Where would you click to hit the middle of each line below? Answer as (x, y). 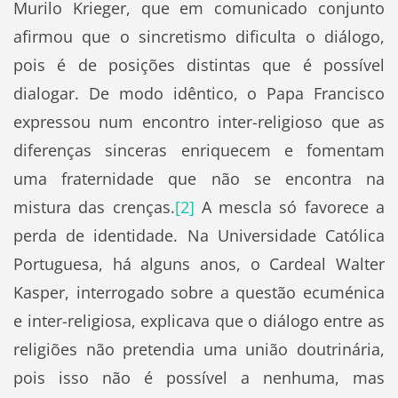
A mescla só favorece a (290, 207)
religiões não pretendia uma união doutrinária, (199, 349)
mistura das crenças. (94, 207)
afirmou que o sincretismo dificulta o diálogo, (199, 36)
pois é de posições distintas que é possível (199, 64)
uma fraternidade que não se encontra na (199, 178)
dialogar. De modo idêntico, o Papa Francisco (199, 93)
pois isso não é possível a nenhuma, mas (199, 377)
